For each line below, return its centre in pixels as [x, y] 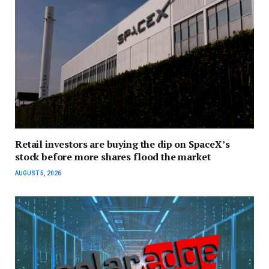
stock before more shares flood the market [113, 157]
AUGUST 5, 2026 [38, 174]
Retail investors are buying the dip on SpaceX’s [122, 144]
